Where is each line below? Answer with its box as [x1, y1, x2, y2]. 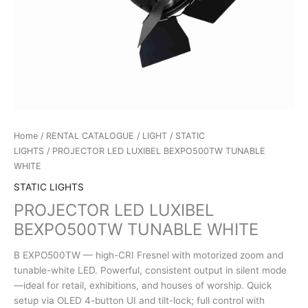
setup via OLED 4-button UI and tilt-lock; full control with [14, 295, 265, 307]
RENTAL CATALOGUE [46, 131, 134, 142]
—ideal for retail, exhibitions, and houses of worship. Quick [14, 280, 272, 291]
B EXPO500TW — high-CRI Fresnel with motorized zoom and [14, 250, 283, 261]
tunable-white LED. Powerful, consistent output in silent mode [14, 265, 287, 276]
